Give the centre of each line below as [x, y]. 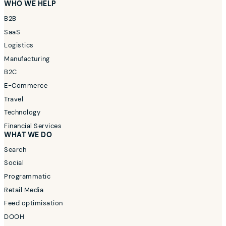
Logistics [19, 45]
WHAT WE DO [28, 134]
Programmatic [27, 177]
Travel [14, 99]
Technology [22, 112]
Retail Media [24, 190]
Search [15, 149]
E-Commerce [26, 86]
